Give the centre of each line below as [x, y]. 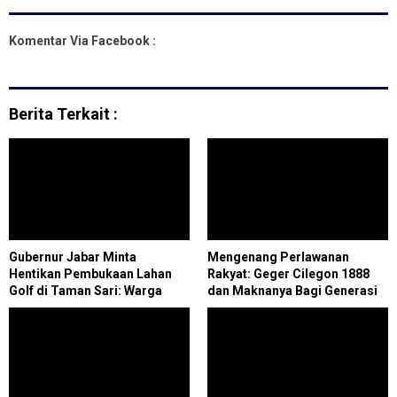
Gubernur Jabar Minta [73, 257]
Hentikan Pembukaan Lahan [90, 273]
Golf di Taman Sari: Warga [86, 290]
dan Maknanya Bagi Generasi [292, 290]
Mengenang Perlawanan [278, 257]
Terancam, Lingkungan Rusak [96, 307]
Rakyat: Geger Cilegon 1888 [288, 273]
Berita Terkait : [63, 113]
